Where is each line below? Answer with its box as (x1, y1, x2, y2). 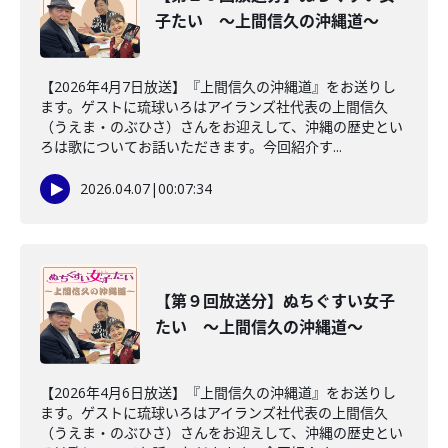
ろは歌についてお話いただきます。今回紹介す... (40, 137, 342, 156)
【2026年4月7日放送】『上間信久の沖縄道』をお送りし (40, 77, 396, 96)
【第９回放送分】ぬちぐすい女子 (155, 290, 395, 312)
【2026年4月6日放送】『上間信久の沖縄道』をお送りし (40, 383, 396, 402)
